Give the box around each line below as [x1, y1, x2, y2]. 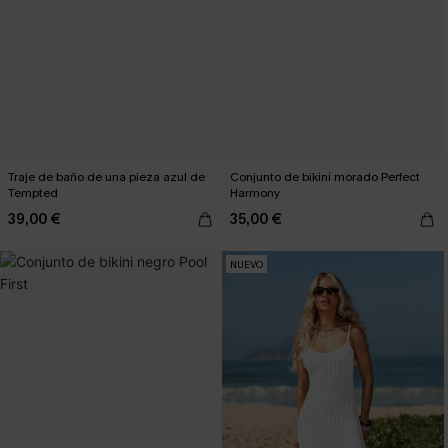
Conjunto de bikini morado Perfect [230, 169, 420, 185]
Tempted [8, 185, 58, 201]
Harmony [230, 185, 280, 201]
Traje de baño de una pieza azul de [8, 169, 205, 185]
